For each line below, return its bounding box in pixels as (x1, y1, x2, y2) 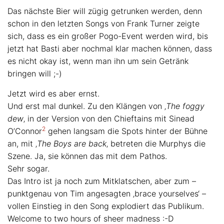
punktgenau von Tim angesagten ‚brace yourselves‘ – (7, 188, 206, 198)
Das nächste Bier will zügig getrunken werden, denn (7, 6, 202, 16)
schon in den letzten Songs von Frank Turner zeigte (7, 18, 199, 28)
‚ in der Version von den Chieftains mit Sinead (23, 113, 194, 123)
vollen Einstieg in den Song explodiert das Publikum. (7, 201, 204, 211)
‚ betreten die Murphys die (106, 138, 205, 148)
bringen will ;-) (7, 68, 62, 78)
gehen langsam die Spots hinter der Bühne (45, 126, 207, 136)
